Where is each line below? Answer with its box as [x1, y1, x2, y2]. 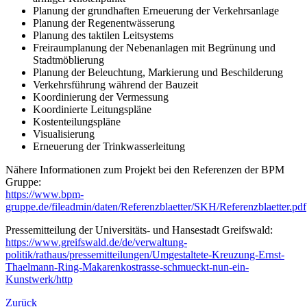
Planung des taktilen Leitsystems [33, 29, 173, 41]
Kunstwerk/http [5, 273, 73, 285]
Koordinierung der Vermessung [33, 90, 169, 103]
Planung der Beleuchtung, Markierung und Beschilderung [33, 66, 283, 78]
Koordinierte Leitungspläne [33, 103, 151, 115]
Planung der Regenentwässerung [33, 16, 175, 29]
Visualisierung [33, 127, 95, 140]
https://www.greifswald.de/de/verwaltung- [5, 236, 187, 248]
